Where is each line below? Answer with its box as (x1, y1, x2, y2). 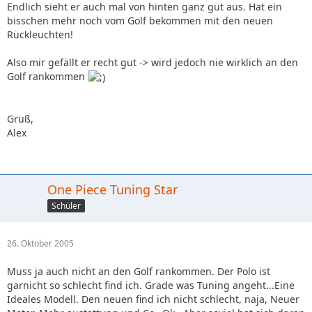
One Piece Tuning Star (47, 181, 178, 198)
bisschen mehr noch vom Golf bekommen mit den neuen (7, 13, 273, 27)
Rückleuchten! (7, 27, 73, 41)
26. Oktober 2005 (7, 237, 74, 249)
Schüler (52, 199, 81, 212)
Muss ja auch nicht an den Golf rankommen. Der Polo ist (7, 265, 270, 278)
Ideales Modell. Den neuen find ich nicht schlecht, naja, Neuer (7, 292, 299, 306)
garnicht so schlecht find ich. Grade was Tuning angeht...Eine (7, 279, 295, 292)
